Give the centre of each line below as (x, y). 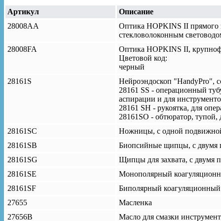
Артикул (23, 11)
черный (132, 67)
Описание (136, 11)
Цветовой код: (143, 58)
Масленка (135, 202)
